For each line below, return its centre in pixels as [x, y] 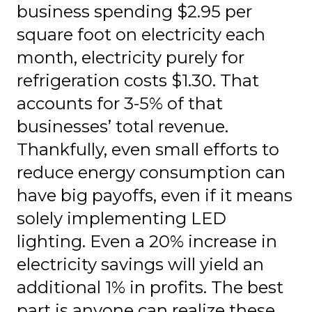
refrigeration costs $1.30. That [138, 80]
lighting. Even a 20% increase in [147, 241]
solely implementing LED [122, 218]
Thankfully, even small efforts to [148, 149]
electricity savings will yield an [140, 264]
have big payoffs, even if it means [155, 195]
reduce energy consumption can [151, 172]
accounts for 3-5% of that [120, 103]
